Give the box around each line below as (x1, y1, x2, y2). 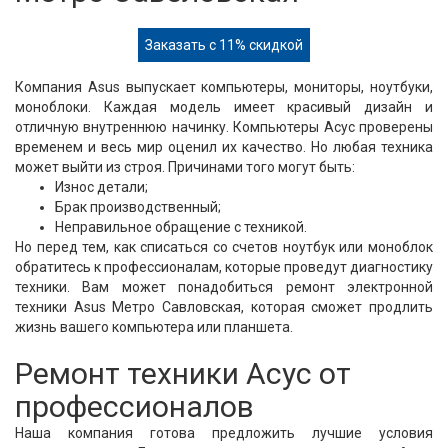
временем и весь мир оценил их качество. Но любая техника (15, 139, 433, 155)
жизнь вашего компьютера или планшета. (15, 319, 293, 335)
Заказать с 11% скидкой (145, 37, 303, 53)
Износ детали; (55, 179, 148, 195)
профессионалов (15, 389, 254, 424)
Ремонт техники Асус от (15, 356, 351, 391)
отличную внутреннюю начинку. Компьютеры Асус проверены (15, 119, 433, 135)
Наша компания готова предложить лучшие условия (15, 425, 433, 441)
